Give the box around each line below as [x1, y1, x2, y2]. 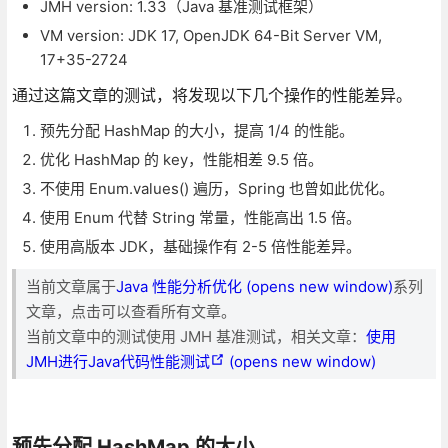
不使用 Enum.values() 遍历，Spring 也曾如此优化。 [39, 178, 394, 198]
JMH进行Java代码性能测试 [25, 351, 210, 371]
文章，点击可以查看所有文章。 [25, 301, 236, 321]
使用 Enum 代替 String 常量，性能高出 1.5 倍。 [39, 207, 361, 227]
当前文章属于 [25, 276, 116, 296]
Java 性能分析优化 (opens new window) [115, 276, 393, 296]
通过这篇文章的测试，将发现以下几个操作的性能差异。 [11, 84, 412, 105]
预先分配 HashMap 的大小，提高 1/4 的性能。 [39, 120, 354, 140]
